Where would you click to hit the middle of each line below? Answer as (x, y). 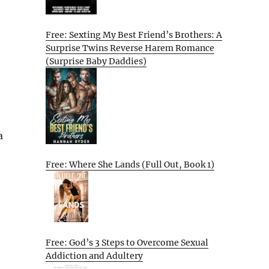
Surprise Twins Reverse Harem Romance (130, 48)
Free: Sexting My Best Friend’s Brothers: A (134, 35)
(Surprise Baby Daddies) (96, 61)
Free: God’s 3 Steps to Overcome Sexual (127, 242)
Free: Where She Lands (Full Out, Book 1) (130, 165)
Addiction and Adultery (94, 255)
